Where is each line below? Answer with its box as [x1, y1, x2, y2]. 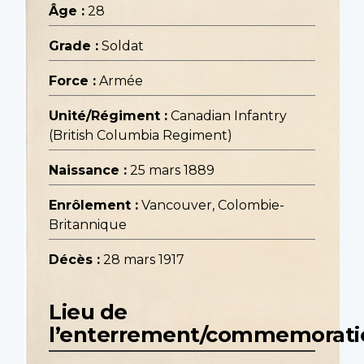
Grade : [49, 38, 98, 54]
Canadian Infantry [171, 108, 287, 124]
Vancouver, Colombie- [141, 197, 284, 214]
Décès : [49, 252, 100, 268]
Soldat [102, 38, 144, 54]
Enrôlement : [49, 197, 138, 214]
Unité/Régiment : [49, 108, 167, 124]
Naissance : [49, 162, 127, 179]
